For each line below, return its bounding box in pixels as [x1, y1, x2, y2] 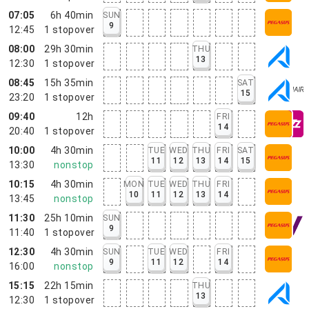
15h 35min [44, 77, 94, 88]
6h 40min [50, 9, 94, 21]
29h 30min [44, 43, 94, 54]
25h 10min [44, 212, 94, 223]
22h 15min [44, 279, 94, 291]
